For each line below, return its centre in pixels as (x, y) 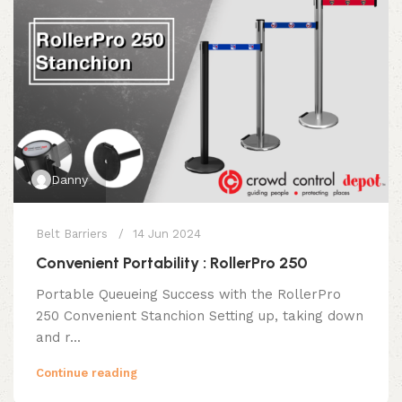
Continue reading (87, 372)
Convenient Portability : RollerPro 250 (172, 262)
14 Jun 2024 (167, 233)
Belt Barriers (72, 233)
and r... (58, 337)
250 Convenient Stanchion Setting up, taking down (200, 315)
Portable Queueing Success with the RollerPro (188, 294)
